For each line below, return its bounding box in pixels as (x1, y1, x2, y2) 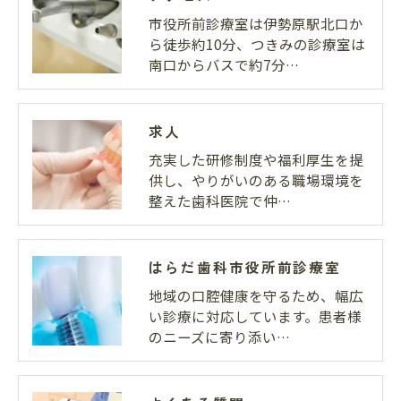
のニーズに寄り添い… (149, 327, 290, 347)
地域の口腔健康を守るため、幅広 (149, 286, 363, 306)
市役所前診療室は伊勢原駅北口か (149, 13, 363, 34)
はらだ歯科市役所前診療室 (149, 257, 342, 277)
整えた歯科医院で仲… (149, 191, 291, 211)
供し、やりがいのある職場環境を (149, 170, 363, 191)
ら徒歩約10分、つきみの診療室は (149, 34, 365, 55)
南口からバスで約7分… (149, 55, 299, 75)
